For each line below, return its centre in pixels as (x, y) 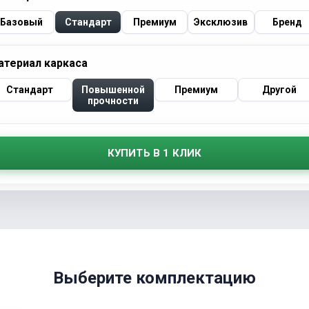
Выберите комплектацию (154, 278)
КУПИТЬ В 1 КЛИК (154, 153)
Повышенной (113, 90)
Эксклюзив (221, 22)
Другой (279, 90)
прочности (113, 101)
